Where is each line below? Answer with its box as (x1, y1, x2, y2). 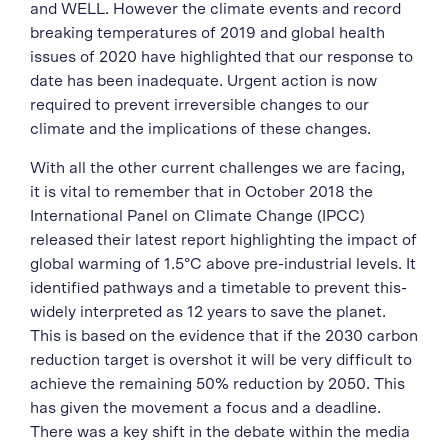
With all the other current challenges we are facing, (30, 160, 405, 176)
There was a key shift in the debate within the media (30, 424, 410, 440)
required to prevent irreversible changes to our (30, 97, 369, 113)
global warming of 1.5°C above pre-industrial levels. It (30, 256, 416, 272)
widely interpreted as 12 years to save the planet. (30, 304, 386, 320)
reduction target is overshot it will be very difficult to (30, 352, 412, 368)
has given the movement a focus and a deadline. (30, 400, 381, 416)
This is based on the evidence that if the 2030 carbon (30, 328, 418, 344)
